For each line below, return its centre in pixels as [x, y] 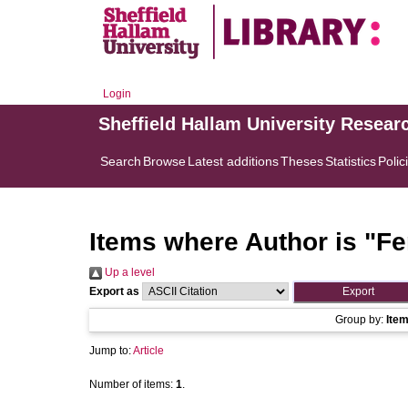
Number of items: [133, 384]
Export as [114, 291]
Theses [302, 161]
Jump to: [111, 351]
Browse [164, 161]
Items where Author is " [233, 242]
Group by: [361, 320]
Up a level [128, 272]
